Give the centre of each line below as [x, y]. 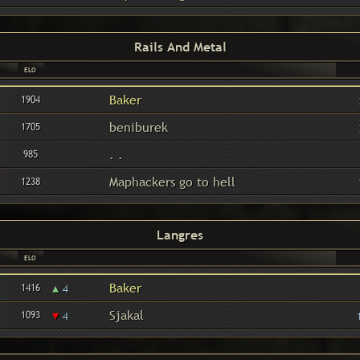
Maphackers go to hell [172, 182]
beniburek [138, 127]
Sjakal [126, 315]
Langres [180, 235]
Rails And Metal [180, 47]
